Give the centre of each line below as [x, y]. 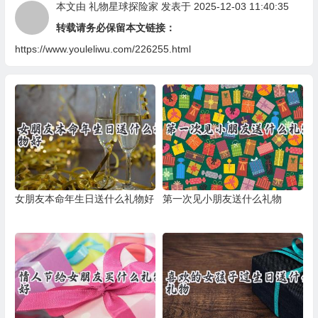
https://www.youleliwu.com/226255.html [103, 49]
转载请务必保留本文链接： [115, 28]
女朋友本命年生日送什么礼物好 [84, 198]
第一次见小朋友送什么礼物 [222, 198]
